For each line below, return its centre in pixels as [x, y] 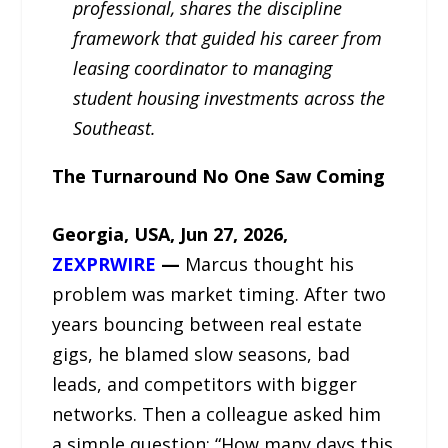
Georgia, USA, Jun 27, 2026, [170, 234]
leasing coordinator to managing [202, 67]
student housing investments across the [228, 97]
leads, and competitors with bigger [205, 384]
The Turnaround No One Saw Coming [219, 175]
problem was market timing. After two [219, 294]
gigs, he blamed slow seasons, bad [201, 354]
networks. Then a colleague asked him [217, 414]
